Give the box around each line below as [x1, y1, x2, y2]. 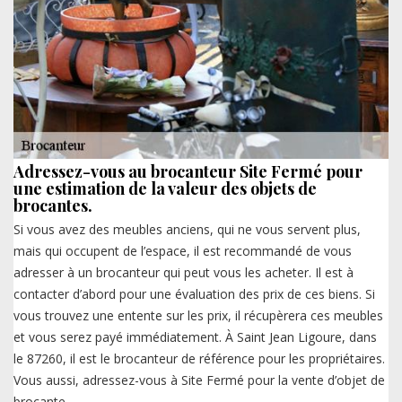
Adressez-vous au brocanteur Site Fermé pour [13, 161, 363, 183]
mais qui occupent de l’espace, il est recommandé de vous [13, 242, 352, 260]
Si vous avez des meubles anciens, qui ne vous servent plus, [13, 221, 361, 239]
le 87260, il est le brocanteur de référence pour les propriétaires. [13, 350, 385, 368]
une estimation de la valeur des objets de [13, 178, 317, 200]
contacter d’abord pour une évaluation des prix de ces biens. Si [13, 285, 375, 303]
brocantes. [13, 195, 92, 217]
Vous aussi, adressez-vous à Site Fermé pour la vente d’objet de [13, 371, 385, 389]
